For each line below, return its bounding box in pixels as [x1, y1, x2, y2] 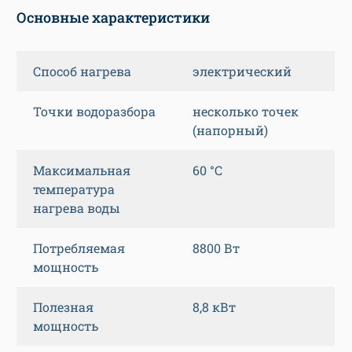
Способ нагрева [33, 63, 131, 80]
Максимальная [33, 162, 130, 179]
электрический [192, 63, 291, 80]
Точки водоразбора [33, 103, 156, 120]
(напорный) [192, 122, 268, 139]
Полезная [33, 299, 93, 316]
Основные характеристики [16, 8, 210, 27]
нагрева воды [33, 200, 120, 217]
